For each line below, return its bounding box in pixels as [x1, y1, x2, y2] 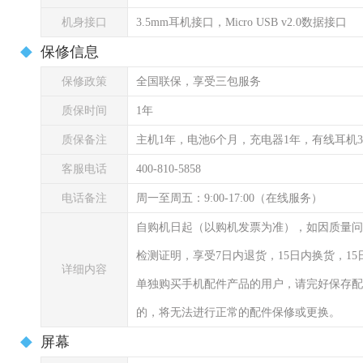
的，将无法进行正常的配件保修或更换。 [136, 306, 340, 318]
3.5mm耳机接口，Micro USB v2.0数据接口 [136, 16, 347, 28]
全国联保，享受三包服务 [136, 75, 261, 88]
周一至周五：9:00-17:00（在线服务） [136, 192, 322, 204]
